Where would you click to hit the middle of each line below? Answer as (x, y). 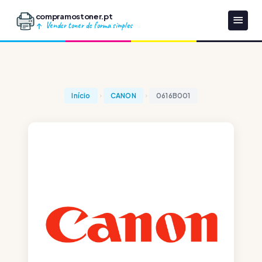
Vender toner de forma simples (88, 25)
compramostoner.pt (74, 16)
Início (81, 96)
